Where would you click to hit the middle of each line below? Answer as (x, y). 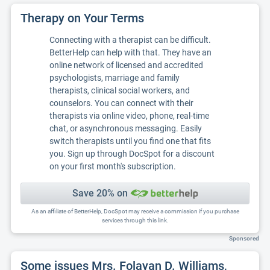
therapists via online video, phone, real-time (129, 116)
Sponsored (244, 238)
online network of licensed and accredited (126, 65)
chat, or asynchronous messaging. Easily (126, 128)
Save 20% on (101, 193)
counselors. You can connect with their (121, 103)
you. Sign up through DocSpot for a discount (132, 154)
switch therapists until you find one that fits (130, 141)
